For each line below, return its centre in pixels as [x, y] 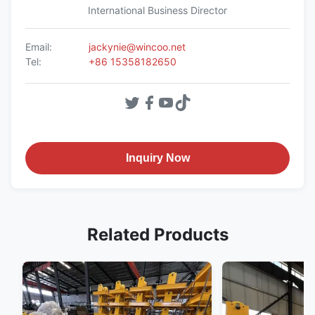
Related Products [157, 234]
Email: [39, 47]
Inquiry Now [157, 158]
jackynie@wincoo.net [137, 47]
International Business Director [157, 10]
